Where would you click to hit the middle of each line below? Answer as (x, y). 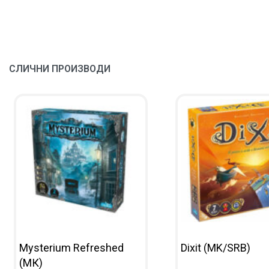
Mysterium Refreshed (71, 247)
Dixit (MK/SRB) (215, 247)
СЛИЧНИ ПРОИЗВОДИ (60, 69)
